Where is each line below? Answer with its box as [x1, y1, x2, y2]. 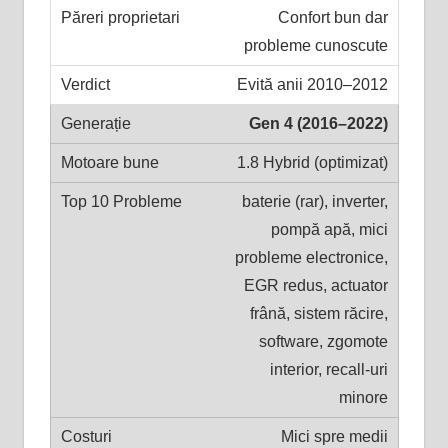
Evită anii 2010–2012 [236, 75, 388, 93]
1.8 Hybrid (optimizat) [236, 153, 388, 171]
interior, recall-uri [269, 360, 388, 378]
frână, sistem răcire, [249, 304, 388, 322]
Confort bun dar [277, 8, 388, 26]
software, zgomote [258, 332, 388, 350]
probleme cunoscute [243, 36, 388, 54]
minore [338, 388, 388, 406]
